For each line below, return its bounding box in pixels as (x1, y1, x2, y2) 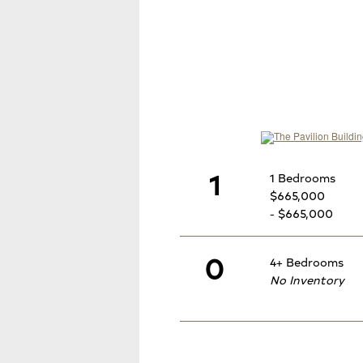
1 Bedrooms (270, 169, 335, 186)
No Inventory (270, 271, 344, 288)
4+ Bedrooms (270, 254, 344, 271)
